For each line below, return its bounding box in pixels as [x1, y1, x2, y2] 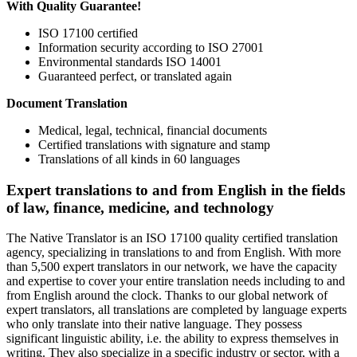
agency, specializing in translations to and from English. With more [6, 245, 341, 260]
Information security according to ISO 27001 [38, 40, 264, 54]
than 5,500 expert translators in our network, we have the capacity [6, 260, 337, 274]
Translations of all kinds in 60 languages [38, 151, 240, 166]
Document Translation [6, 96, 131, 110]
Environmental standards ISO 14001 [38, 54, 222, 69]
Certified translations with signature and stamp [38, 137, 270, 151]
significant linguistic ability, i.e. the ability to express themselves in [6, 331, 339, 346]
